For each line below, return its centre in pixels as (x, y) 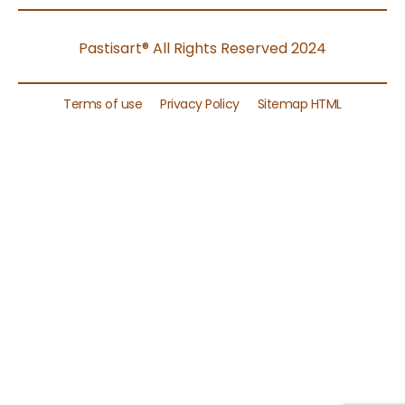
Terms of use (103, 104)
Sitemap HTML (299, 104)
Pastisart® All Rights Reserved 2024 (202, 49)
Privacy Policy (200, 104)
